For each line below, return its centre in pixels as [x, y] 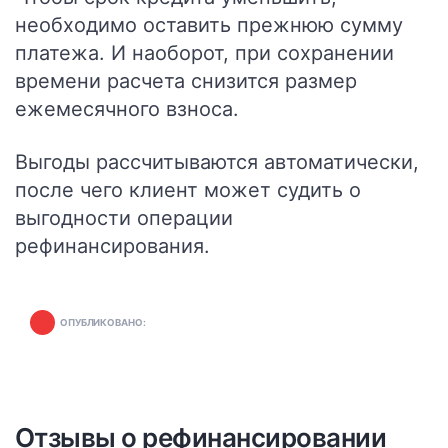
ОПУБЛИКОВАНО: [103, 322]
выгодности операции [124, 218]
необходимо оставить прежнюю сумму [209, 25]
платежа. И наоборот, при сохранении [204, 53]
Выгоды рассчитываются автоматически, [217, 162]
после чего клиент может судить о [188, 190]
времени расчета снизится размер [186, 81]
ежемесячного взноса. [127, 109]
